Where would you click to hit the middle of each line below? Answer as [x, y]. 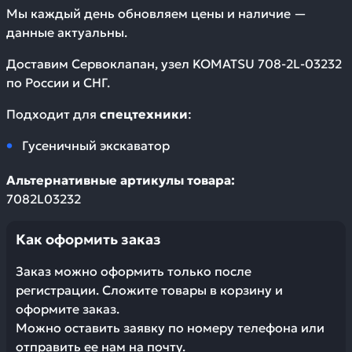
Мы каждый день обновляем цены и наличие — [156, 13]
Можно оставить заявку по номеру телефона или [170, 328]
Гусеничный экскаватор [96, 145]
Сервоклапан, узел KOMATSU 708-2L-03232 [207, 64]
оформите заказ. [68, 309]
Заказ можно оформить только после [134, 271]
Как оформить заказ [88, 239]
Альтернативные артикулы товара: [121, 180]
